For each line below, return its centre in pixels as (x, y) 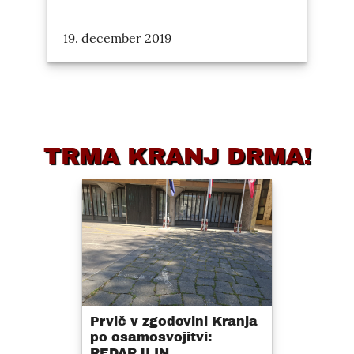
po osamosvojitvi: (151, 337)
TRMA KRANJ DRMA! (177, 156)
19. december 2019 (117, 38)
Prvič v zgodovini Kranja (174, 321)
